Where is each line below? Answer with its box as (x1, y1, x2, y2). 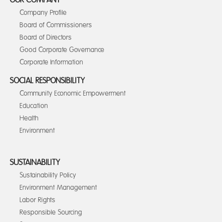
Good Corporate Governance (20, 46, 105, 54)
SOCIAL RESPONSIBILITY (10, 76, 85, 85)
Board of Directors (20, 34, 72, 41)
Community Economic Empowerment (20, 90, 126, 97)
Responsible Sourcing (20, 209, 82, 216)
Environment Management (20, 184, 97, 191)
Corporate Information (20, 58, 83, 66)
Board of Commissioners (20, 21, 92, 29)
